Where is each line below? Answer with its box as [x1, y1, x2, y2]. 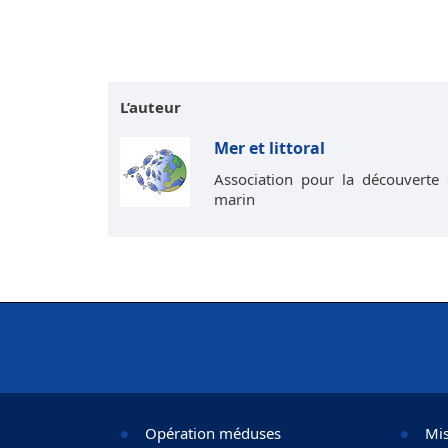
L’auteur [120, 96, 181, 117]
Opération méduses [145, 422, 281, 443]
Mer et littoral [214, 136, 325, 159]
